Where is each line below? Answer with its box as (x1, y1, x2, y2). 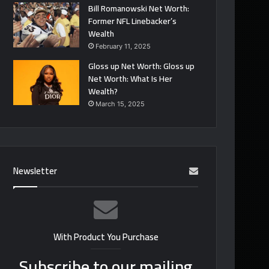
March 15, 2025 (95, 99, 145, 108)
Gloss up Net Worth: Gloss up (88, 58, 195, 74)
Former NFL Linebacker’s (88, 13, 177, 29)
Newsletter (13, 162, 58, 180)
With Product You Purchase (53, 228, 159, 246)
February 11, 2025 (95, 41, 151, 50)
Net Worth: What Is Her (88, 70, 173, 86)
